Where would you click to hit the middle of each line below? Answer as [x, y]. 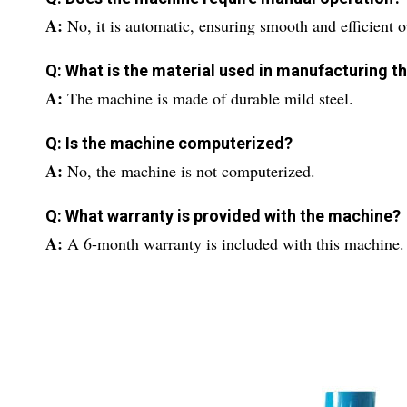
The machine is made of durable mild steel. [210, 98]
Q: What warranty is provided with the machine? [223, 216]
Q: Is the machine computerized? [169, 143]
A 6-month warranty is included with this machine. [236, 243]
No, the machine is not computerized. [191, 171]
